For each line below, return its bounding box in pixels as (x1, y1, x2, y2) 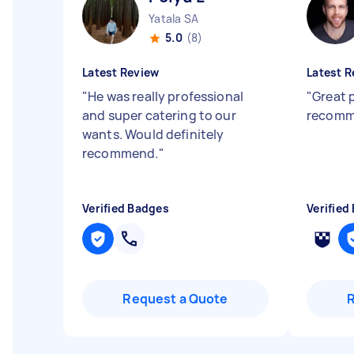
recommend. (82, 145, 159, 162)
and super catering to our (82, 107, 236, 124)
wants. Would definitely (82, 126, 224, 143)
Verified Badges (82, 201, 169, 216)
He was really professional (88, 88, 244, 105)
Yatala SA (149, 11, 199, 26)
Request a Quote (122, 290, 228, 307)
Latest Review (82, 65, 160, 80)
